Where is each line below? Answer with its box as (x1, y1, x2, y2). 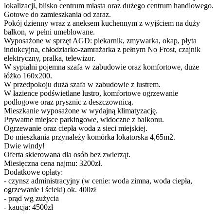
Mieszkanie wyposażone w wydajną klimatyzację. (4, 106, 158, 115)
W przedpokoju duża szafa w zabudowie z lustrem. (4, 80, 161, 89)
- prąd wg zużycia (4, 194, 59, 202)
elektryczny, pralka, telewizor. (4, 54, 95, 62)
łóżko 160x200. (4, 71, 52, 80)
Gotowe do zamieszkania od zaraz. (4, 10, 111, 18)
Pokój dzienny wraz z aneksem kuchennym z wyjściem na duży (4, 18, 200, 27)
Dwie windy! (4, 141, 45, 150)
